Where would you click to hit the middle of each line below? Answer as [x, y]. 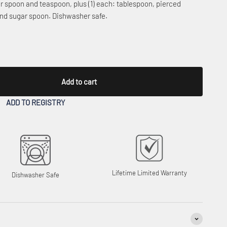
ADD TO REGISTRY [35, 102]
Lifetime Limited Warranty [150, 173]
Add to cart [79, 81]
